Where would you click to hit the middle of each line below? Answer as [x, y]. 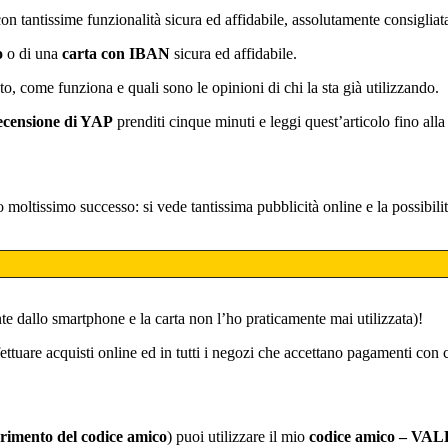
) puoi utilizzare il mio [238, 437]
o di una [32, 53]
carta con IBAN [116, 53]
